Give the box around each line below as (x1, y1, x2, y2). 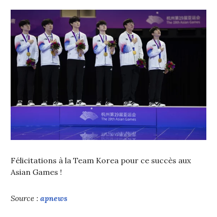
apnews (40, 193, 68, 203)
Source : (11, 193, 41, 203)
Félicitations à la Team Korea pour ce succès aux (11, 155, 191, 166)
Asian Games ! (11, 167, 62, 177)
